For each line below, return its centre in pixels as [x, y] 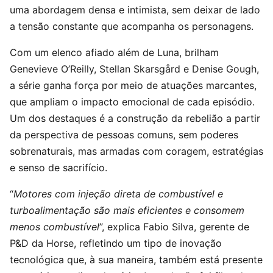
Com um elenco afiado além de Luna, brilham [114, 52]
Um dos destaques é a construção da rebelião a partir [135, 118]
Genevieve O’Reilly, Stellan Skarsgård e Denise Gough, [134, 69]
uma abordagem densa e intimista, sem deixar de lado [135, 10]
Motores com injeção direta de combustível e [118, 194]
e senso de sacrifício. [58, 168]
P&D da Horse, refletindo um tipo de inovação [116, 243]
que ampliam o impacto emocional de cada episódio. [132, 102]
